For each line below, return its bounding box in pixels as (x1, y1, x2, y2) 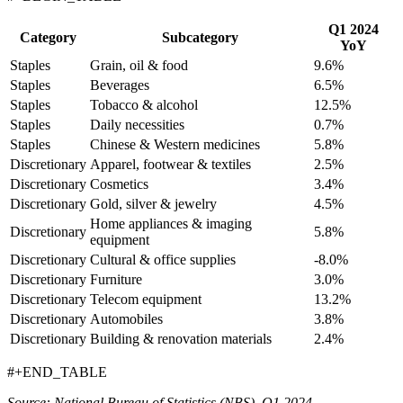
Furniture (90, 272, 142, 288)
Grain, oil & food (90, 58, 188, 74)
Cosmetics (90, 176, 148, 193)
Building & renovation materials (90, 331, 272, 347)
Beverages (90, 77, 149, 94)
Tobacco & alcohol (90, 97, 198, 113)
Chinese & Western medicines (90, 137, 260, 153)
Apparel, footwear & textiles (90, 157, 251, 173)
